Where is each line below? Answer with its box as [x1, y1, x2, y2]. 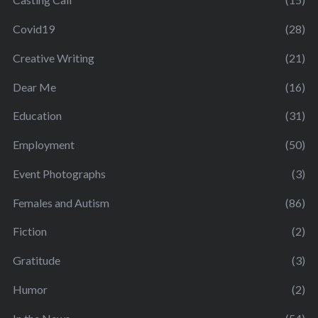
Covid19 [12, 22, 55, 36]
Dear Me [12, 79, 56, 94]
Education [12, 109, 62, 123]
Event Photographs [12, 166, 106, 180]
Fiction [12, 224, 47, 238]
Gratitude [12, 253, 60, 268]
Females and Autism [12, 195, 109, 209]
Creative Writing [12, 50, 94, 65]
